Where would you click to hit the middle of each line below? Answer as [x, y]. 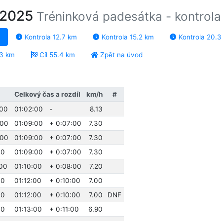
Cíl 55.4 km [56, 55]
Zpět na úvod [120, 55]
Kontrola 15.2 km [127, 37]
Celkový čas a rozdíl [47, 94]
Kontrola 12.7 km [50, 37]
